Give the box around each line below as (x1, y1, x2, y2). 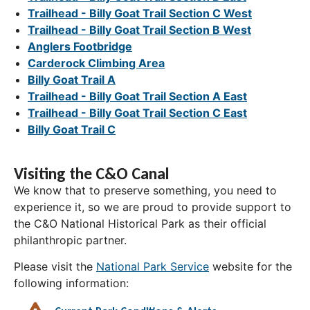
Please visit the (14, 259, 96, 273)
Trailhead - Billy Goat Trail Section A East (28, 89, 247, 103)
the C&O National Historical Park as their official (14, 216, 266, 230)
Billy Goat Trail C (28, 122, 116, 136)
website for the (209, 259, 292, 273)
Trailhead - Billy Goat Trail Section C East (28, 105, 247, 120)
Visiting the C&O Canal (14, 163, 170, 183)
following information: (14, 275, 129, 290)
